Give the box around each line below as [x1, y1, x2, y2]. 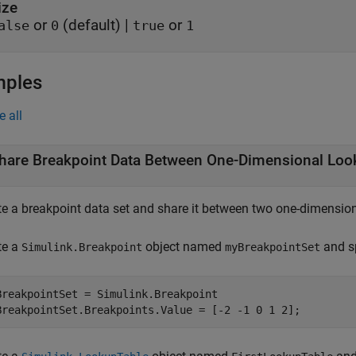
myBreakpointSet [225, 241, 320, 254]
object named [142, 239, 225, 255]
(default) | [59, 16, 133, 35]
